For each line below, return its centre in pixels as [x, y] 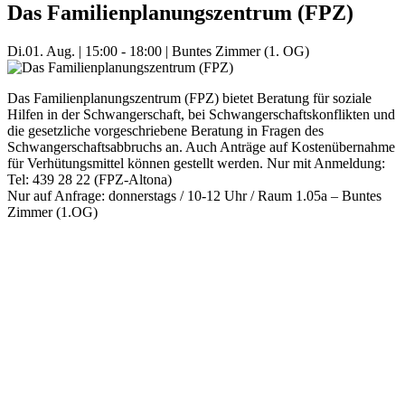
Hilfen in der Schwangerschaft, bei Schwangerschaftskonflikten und [201, 115]
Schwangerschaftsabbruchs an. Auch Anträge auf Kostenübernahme [201, 147]
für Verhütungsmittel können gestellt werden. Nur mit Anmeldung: [196, 164]
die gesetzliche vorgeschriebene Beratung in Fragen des [165, 131]
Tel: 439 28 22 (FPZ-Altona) [89, 180]
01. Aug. [50, 52]
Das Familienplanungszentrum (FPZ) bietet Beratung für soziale [189, 99]
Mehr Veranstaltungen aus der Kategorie [122, 243]
